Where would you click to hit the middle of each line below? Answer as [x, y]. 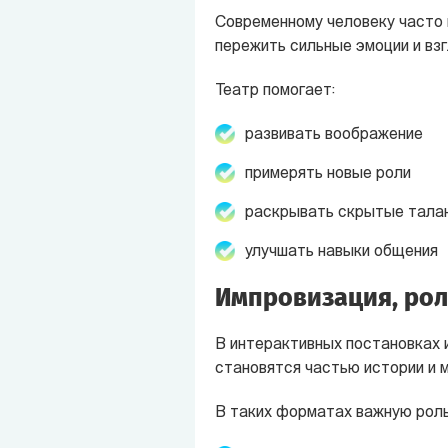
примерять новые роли [327, 173]
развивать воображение [333, 134]
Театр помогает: [274, 90]
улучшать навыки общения [341, 251]
